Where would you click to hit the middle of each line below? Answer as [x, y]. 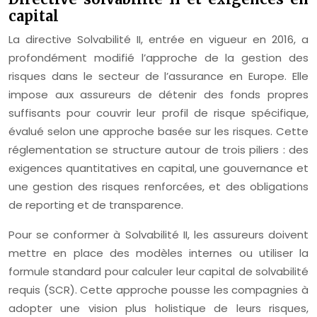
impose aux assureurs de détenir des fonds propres [158, 94]
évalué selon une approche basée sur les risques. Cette [158, 131]
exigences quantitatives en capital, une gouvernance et [158, 168]
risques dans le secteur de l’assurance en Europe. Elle [158, 76]
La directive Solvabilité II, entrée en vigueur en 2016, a [158, 39]
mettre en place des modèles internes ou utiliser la [158, 253]
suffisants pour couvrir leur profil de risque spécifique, [158, 113]
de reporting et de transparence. [96, 205]
